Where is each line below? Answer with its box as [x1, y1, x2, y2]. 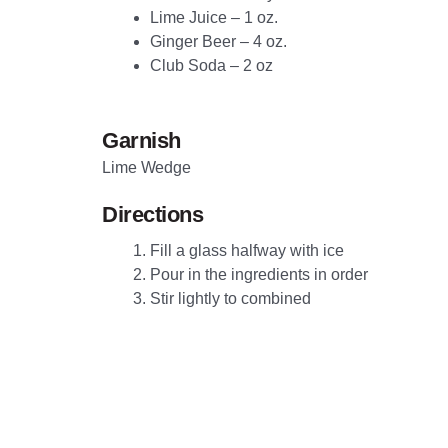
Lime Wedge [102, 159, 191, 176]
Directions [102, 202, 203, 227]
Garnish [102, 128, 181, 153]
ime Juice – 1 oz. [159, 9, 278, 26]
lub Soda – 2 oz [162, 57, 273, 74]
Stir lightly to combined [150, 290, 311, 307]
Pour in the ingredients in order [150, 266, 368, 283]
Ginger [150, 33, 198, 50]
